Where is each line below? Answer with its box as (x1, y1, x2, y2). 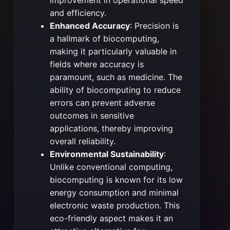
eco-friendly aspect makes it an (50, 213, 173, 224)
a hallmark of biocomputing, (50, 33, 159, 44)
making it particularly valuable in (50, 46, 177, 57)
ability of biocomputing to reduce (50, 85, 181, 95)
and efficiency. (50, 8, 106, 18)
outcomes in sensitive (50, 110, 134, 121)
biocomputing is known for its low (50, 175, 183, 185)
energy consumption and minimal (50, 187, 179, 198)
